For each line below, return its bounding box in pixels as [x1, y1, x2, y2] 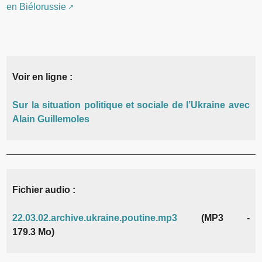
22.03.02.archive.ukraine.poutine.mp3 [12, 212, 178, 223]
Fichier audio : [12, 184, 76, 195]
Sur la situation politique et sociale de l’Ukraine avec [12, 99, 250, 110]
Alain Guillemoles [12, 113, 90, 124]
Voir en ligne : [12, 71, 73, 82]
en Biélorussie [6, 1, 67, 12]
